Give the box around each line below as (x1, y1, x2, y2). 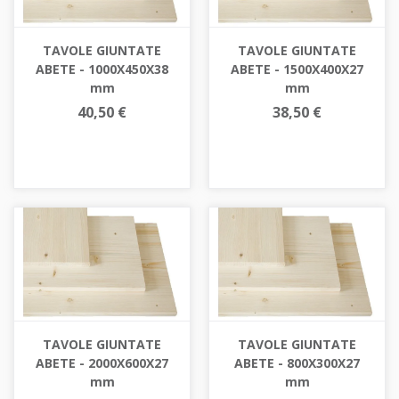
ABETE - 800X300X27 (234, 354, 360, 372)
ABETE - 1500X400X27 (231, 61, 363, 78)
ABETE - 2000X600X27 (36, 354, 168, 372)
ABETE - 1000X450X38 (36, 61, 168, 78)
